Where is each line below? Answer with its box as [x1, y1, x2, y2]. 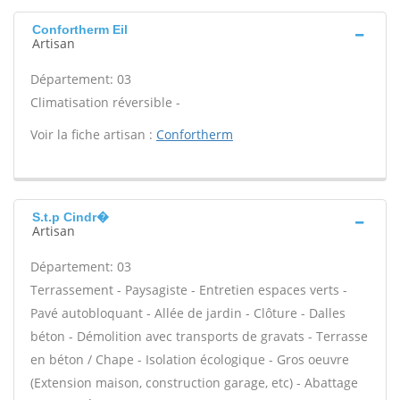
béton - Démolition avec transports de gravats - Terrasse [30, 328, 368, 345]
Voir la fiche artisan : [30, 126, 156, 143]
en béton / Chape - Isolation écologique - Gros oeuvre [30, 351, 349, 368]
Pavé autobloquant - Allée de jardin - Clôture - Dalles [30, 304, 346, 321]
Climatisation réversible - [30, 94, 180, 111]
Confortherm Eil [32, 22, 128, 37]
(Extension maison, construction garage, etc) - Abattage [30, 374, 358, 391]
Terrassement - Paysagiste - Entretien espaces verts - [30, 281, 347, 298]
